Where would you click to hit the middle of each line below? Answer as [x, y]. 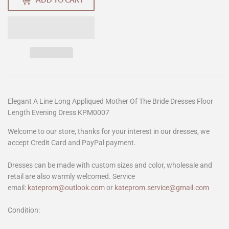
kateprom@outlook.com [66, 187]
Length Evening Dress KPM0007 [59, 112]
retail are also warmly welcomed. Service [71, 176]
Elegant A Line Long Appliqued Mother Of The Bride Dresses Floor [110, 101]
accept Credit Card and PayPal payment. [72, 142]
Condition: [24, 210]
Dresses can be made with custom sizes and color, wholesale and [110, 165]
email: [17, 187]
